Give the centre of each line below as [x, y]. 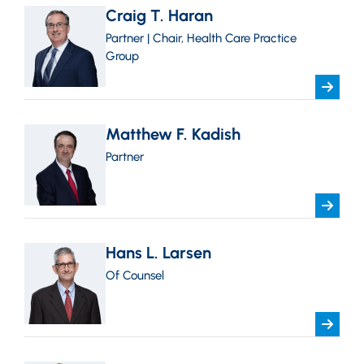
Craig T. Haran [159, 15]
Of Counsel [135, 275]
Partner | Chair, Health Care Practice [201, 38]
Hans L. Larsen [158, 253]
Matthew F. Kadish [173, 134]
